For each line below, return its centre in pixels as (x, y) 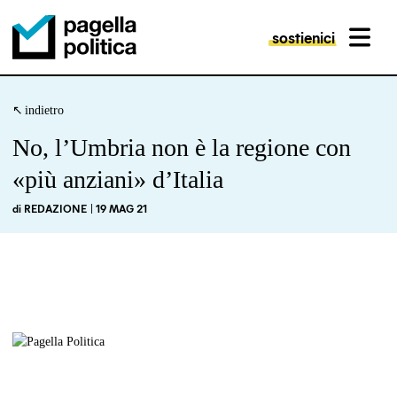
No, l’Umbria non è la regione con (182, 148)
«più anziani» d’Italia (118, 179)
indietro (44, 110)
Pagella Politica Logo (66, 77)
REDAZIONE (55, 208)
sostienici (304, 37)
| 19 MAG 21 (118, 208)
